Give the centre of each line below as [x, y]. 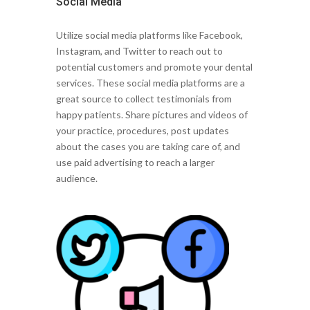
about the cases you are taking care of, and [148, 147]
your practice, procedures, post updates [142, 131]
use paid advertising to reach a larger [135, 163]
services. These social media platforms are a [150, 83]
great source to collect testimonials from [144, 99]
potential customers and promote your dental [154, 67]
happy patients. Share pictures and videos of [152, 115]
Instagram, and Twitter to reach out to [139, 51]
